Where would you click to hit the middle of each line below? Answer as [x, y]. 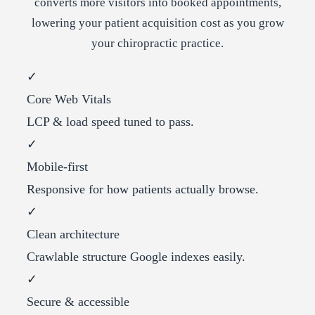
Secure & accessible [78, 302]
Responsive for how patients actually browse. [143, 189]
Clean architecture [73, 234]
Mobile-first [57, 167]
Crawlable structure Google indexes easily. [136, 257]
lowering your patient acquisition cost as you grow [157, 23]
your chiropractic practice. [157, 44]
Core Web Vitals [69, 99]
